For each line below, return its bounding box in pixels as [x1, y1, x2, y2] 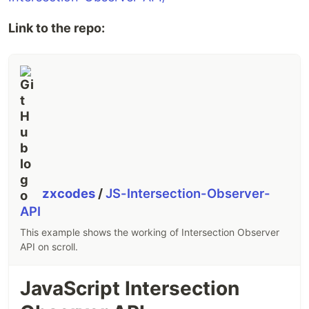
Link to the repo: [8, 21, 105, 36]
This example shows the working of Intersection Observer [20, 226, 279, 239]
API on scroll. [20, 241, 78, 253]
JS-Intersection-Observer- [106, 186, 271, 201]
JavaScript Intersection [20, 277, 239, 301]
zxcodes [42, 186, 99, 201]
